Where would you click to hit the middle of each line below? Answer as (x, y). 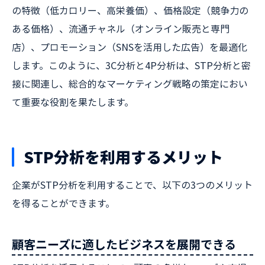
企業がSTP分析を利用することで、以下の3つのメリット (132, 185)
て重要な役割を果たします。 (73, 102)
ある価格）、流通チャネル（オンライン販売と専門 (121, 28)
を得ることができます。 (63, 203)
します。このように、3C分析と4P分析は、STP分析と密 (131, 65)
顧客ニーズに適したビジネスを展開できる (124, 244)
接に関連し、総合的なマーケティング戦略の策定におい (130, 83)
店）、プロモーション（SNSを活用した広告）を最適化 (130, 47)
